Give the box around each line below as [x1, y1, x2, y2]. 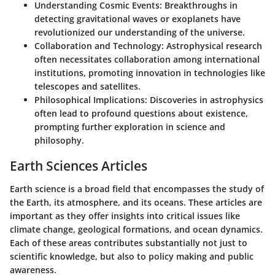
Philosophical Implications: [34, 93, 147, 106]
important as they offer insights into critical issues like [10, 210, 240, 222]
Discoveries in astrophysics [147, 93, 263, 106]
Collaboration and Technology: [34, 39, 164, 52]
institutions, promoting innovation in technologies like [34, 66, 265, 79]
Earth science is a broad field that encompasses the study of [10, 183, 264, 195]
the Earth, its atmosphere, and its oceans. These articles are [10, 196, 262, 208]
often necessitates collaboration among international [34, 53, 260, 65]
